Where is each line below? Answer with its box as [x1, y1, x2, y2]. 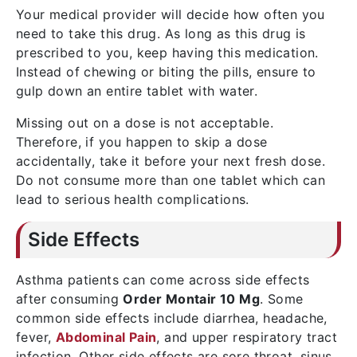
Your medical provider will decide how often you [16, 6, 325, 22]
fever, [16, 329, 56, 345]
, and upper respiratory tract [156, 329, 338, 345]
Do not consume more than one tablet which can [16, 172, 325, 188]
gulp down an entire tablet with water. [16, 83, 258, 99]
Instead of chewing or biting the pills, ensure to [16, 64, 316, 80]
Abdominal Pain [55, 329, 157, 345]
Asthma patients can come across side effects [16, 272, 310, 288]
